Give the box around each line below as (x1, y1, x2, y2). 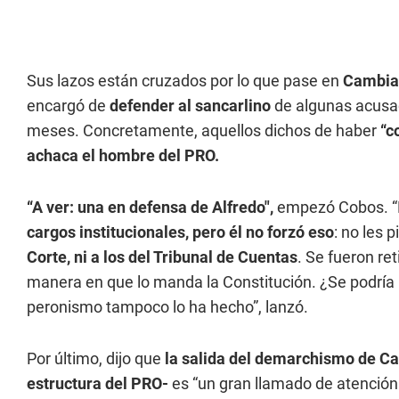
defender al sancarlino (110, 96, 271, 115)
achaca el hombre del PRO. (27, 146, 219, 165)
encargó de (27, 96, 110, 115)
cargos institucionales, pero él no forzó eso (27, 223, 334, 241)
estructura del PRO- (27, 374, 172, 393)
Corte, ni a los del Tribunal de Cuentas (27, 248, 297, 266)
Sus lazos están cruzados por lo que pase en (27, 71, 343, 90)
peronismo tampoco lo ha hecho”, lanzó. (27, 297, 308, 316)
